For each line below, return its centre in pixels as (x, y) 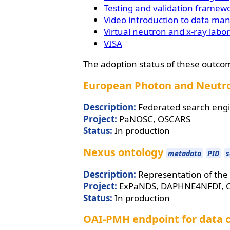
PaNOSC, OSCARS (154, 119)
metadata (184, 153)
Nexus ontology (123, 152)
